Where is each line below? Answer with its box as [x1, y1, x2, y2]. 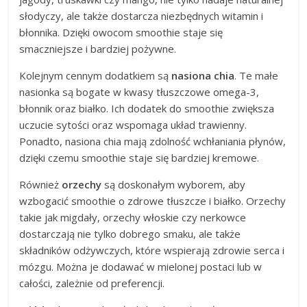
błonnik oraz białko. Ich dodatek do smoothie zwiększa [19, 101, 275, 116]
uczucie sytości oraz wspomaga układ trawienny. [19, 118, 247, 132]
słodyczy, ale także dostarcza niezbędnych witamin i [19, 9, 264, 23]
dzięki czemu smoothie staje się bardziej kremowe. [19, 151, 260, 165]
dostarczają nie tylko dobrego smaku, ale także [19, 227, 241, 241]
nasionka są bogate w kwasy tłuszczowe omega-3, [19, 85, 260, 99]
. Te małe [234, 69, 279, 83]
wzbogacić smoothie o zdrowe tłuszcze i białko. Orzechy [19, 194, 286, 208]
